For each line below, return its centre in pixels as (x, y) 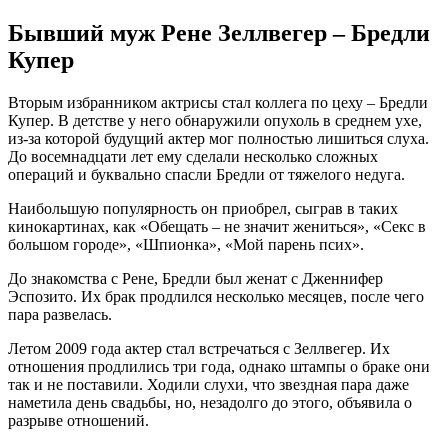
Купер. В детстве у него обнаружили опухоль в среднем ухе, (215, 120)
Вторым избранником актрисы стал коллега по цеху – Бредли (218, 102)
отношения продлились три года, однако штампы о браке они (219, 366)
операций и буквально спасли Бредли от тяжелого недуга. (206, 174)
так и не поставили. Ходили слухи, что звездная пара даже (208, 384)
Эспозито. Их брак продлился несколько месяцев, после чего (216, 296)
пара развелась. (60, 314)
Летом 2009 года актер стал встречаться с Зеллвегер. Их (199, 348)
